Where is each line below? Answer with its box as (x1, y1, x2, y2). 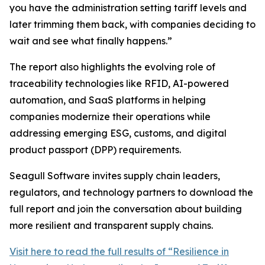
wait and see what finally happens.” (9, 35, 172, 47)
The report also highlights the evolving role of (9, 61, 215, 73)
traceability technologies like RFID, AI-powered (9, 77, 229, 89)
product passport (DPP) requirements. (9, 144, 181, 156)
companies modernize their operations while (9, 111, 211, 122)
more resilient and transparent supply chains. (9, 219, 213, 231)
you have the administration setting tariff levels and (9, 2, 247, 14)
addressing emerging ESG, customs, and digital (9, 127, 227, 139)
